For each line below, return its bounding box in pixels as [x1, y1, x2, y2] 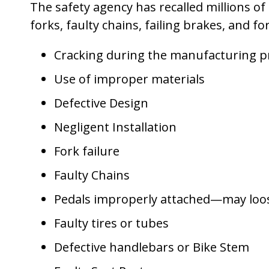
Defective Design [54, 95, 148, 111]
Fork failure [54, 143, 119, 159]
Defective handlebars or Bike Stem [54, 239, 249, 255]
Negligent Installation [54, 119, 177, 135]
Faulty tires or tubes [54, 215, 169, 231]
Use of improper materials [54, 71, 205, 87]
